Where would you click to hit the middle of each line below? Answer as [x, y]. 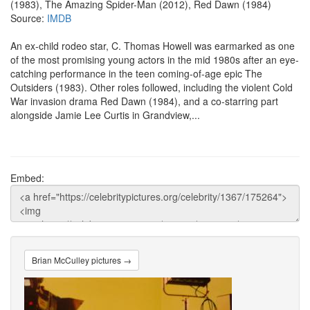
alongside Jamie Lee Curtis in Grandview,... [105, 115]
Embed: [27, 178]
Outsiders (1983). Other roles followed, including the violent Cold [152, 87]
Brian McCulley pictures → [82, 260]
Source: [29, 18]
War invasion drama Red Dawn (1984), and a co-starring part [144, 101]
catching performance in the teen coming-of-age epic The [136, 73]
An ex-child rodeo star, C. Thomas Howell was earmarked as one [153, 46]
